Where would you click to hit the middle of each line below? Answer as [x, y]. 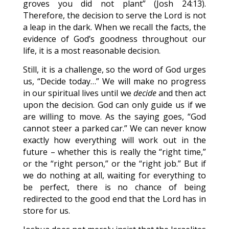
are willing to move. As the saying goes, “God [114, 117]
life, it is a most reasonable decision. [91, 51]
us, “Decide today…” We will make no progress [114, 81]
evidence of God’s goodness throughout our [114, 39]
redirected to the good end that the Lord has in [114, 199]
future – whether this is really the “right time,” [114, 152]
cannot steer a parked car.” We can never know [114, 128]
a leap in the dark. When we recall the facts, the [114, 27]
